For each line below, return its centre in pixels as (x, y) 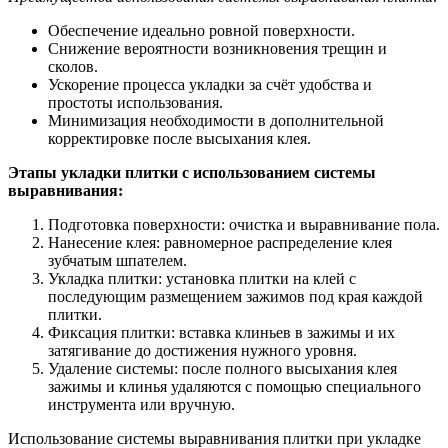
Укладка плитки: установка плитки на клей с (202, 278)
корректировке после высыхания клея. (179, 138)
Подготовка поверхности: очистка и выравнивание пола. (244, 224)
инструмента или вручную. (141, 404)
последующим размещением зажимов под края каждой (235, 296)
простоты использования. (135, 102)
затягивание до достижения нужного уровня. (202, 350)
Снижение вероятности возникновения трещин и (217, 48)
